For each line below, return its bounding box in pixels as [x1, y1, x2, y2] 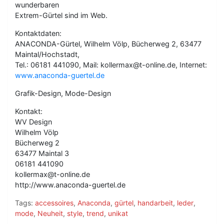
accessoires [35, 198, 73, 207]
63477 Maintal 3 [15, 149, 69, 157]
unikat [108, 209, 128, 217]
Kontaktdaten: [15, 29, 61, 37]
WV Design [15, 117, 52, 126]
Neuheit [37, 209, 63, 217]
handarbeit [137, 198, 173, 207]
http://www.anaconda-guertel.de [15, 180, 125, 189]
